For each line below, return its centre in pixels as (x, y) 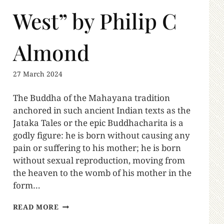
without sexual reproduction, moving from (99, 160)
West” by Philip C (95, 21)
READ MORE (36, 207)
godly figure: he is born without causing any (101, 135)
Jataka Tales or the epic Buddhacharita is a (98, 123)
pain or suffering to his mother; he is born (97, 148)
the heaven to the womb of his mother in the (102, 173)
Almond (51, 52)
